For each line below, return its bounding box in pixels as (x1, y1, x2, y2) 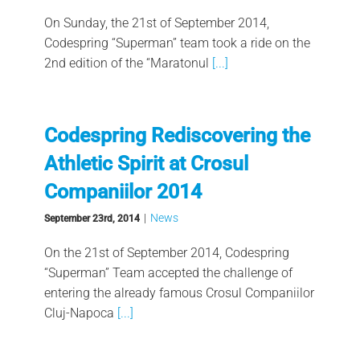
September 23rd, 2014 (43, 212, 140, 224)
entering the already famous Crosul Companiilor (43, 284, 314, 301)
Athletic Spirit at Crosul (43, 151, 248, 175)
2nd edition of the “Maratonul (43, 55, 209, 71)
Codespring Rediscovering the (43, 123, 310, 147)
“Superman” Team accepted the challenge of (43, 264, 292, 280)
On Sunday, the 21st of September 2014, (43, 14, 269, 31)
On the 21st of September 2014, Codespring (43, 244, 289, 260)
